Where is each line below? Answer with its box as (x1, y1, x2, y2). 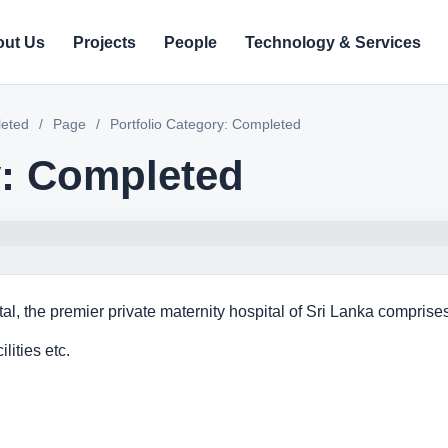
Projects (73, 33, 136, 51)
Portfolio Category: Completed (106, 116, 301, 132)
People (164, 33, 217, 51)
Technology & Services (245, 33, 421, 51)
